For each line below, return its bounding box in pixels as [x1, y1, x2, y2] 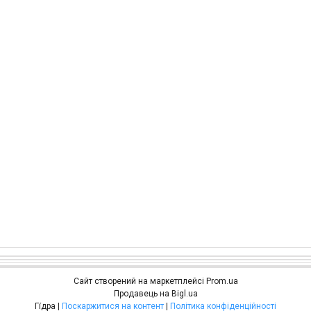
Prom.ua [205, 276, 238, 286]
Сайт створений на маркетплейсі [73, 276, 206, 286]
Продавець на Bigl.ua [113, 288, 198, 299]
